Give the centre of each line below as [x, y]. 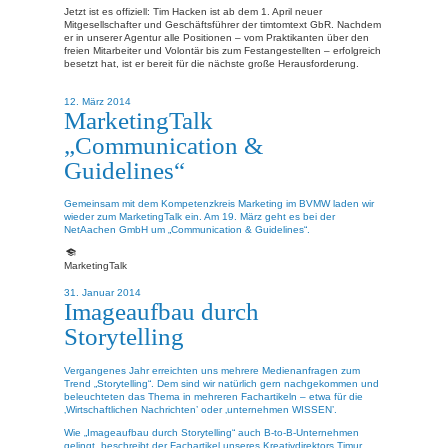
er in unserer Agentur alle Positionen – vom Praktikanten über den [216, 38]
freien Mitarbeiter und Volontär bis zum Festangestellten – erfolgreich [222, 51]
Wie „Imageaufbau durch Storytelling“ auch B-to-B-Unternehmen [211, 432]
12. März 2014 [97, 101]
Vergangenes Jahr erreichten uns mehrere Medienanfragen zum [212, 370]
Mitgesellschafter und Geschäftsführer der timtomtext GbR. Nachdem [222, 25]
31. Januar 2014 [102, 293]
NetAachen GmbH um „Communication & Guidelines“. [187, 230]
